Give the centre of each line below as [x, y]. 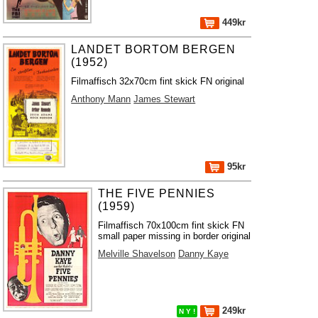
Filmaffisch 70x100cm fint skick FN [171, 225]
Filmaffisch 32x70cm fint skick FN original [158, 81]
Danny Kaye [203, 254]
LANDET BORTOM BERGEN [154, 49]
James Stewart [165, 99]
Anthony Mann [101, 99]
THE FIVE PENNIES [156, 193]
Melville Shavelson [136, 254]
